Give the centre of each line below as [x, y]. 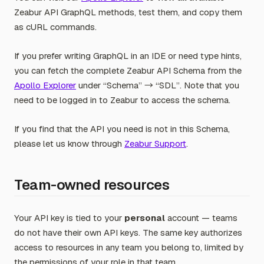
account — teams [201, 218]
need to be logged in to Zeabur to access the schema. [122, 100]
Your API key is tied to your [69, 218]
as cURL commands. [55, 27]
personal [145, 218]
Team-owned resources [92, 185]
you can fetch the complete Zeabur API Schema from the [128, 70]
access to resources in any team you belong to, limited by [129, 247]
